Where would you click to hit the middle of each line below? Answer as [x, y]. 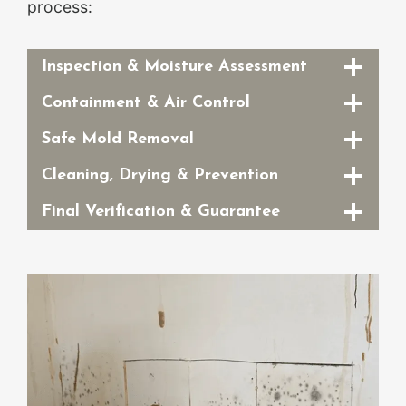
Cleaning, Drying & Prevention [160, 176]
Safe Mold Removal [118, 140]
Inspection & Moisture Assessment [174, 67]
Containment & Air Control [146, 103]
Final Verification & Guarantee [161, 212]
